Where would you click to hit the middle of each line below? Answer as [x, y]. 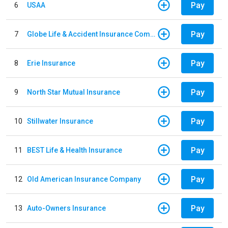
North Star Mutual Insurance [74, 92]
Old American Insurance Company [84, 179]
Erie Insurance [51, 63]
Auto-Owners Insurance [66, 208]
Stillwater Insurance [60, 121]
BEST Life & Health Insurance [75, 150]
